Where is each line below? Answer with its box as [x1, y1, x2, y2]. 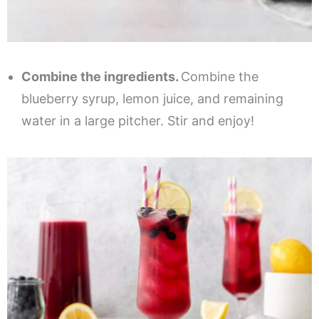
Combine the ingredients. [21, 68, 181, 84]
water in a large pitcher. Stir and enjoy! [21, 113, 254, 128]
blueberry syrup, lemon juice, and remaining [21, 90, 283, 106]
